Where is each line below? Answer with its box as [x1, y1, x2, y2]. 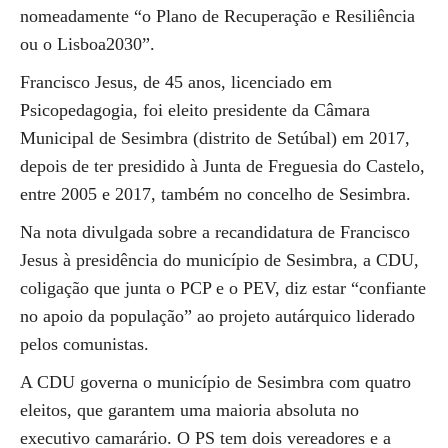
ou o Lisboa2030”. [20, 34, 155, 54]
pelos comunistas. [20, 334, 149, 354]
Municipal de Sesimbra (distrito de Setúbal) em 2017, [20, 128, 410, 148]
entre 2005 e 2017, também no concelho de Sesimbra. [20, 184, 411, 204]
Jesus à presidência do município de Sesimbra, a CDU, [20, 250, 419, 270]
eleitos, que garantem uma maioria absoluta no [20, 400, 359, 420]
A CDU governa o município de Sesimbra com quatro [20, 372, 411, 392]
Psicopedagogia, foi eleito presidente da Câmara [20, 100, 370, 120]
